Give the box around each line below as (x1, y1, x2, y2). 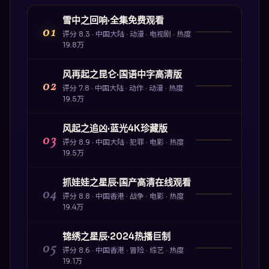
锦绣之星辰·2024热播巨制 (62, 230, 171, 242)
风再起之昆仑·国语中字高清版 (62, 68, 182, 80)
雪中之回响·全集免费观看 (62, 14, 164, 26)
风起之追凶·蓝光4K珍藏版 (62, 122, 168, 134)
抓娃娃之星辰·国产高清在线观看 (62, 176, 191, 188)
